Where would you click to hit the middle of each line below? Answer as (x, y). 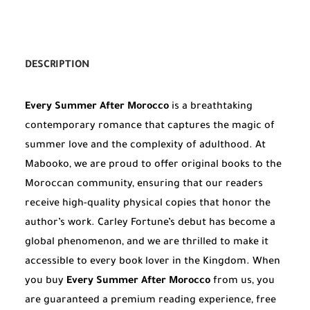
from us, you (243, 282)
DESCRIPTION (57, 66)
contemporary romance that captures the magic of (150, 127)
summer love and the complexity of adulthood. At (145, 146)
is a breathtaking (211, 108)
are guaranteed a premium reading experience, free (151, 301)
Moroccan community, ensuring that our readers (144, 185)
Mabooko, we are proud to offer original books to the (153, 166)
